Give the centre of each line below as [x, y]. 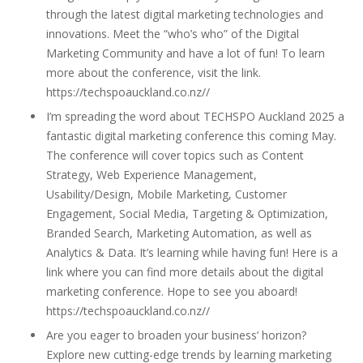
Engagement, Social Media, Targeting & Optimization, [187, 214]
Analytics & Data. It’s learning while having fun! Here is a [192, 252]
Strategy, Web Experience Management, [152, 175]
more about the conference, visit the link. [154, 73]
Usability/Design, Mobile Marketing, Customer [167, 194]
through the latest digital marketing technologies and [185, 14]
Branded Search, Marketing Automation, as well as [179, 233]
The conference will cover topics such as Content [175, 155]
